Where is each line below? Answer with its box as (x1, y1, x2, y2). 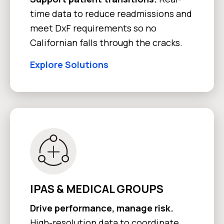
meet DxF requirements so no (30, 21, 156, 34)
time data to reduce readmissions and (30, 7, 192, 19)
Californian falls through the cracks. (30, 36, 182, 48)
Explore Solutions (30, 58, 108, 70)
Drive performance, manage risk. (30, 201, 173, 214)
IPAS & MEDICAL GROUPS (30, 181, 163, 196)
